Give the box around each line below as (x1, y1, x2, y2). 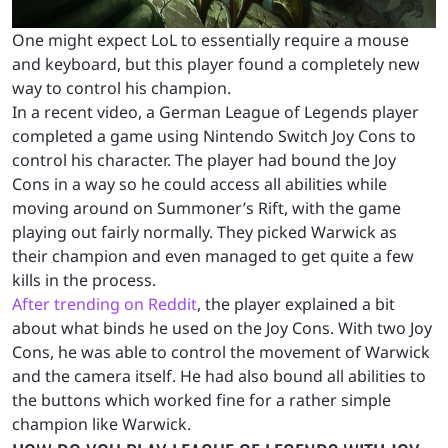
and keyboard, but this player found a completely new (12, 52, 420, 75)
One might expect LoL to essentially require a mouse (12, 28, 409, 51)
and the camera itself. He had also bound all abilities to (12, 364, 426, 387)
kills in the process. (12, 268, 160, 291)
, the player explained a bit (197, 292, 395, 315)
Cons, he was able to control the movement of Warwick (12, 340, 430, 363)
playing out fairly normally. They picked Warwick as (12, 220, 397, 243)
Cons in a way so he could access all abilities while (12, 172, 387, 195)
